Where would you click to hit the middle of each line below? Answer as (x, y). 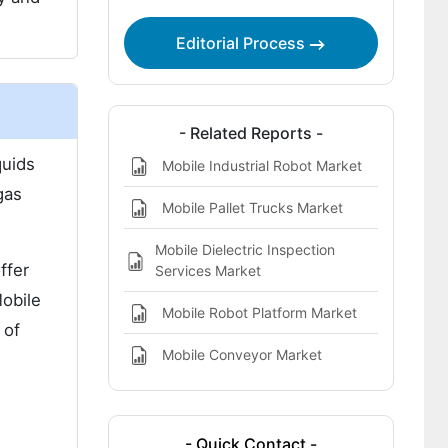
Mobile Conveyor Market (241, 354)
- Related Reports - (250, 133)
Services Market (207, 270)
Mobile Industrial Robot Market (261, 165)
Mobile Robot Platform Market (259, 312)
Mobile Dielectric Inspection (244, 249)
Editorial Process (243, 43)
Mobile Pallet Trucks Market (252, 207)
